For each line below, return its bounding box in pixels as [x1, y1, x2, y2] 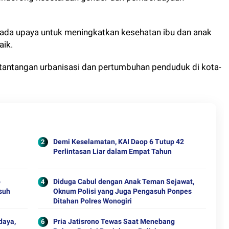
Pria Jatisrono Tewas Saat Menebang [53, 217, 175, 225]
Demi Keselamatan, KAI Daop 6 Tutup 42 [53, 138, 184, 146]
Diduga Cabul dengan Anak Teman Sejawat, [53, 177, 194, 186]
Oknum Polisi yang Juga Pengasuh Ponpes [53, 187, 192, 195]
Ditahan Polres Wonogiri [53, 197, 132, 205]
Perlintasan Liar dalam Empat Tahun [53, 147, 172, 155]
